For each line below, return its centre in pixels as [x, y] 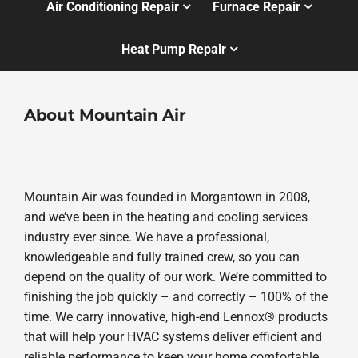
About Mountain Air [105, 115]
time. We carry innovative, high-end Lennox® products [175, 316]
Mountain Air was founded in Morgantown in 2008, [167, 197]
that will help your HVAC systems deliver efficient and [173, 336]
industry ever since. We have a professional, [146, 237]
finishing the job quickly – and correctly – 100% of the [175, 296]
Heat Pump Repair [173, 50]
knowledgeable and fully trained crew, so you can [161, 257]
